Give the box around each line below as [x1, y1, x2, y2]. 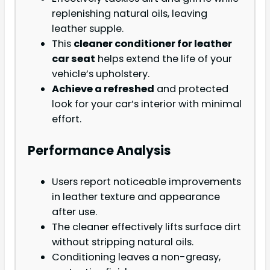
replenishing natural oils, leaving [52, 7, 207, 21]
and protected [154, 82, 228, 96]
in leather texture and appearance [52, 190, 220, 204]
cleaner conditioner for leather [74, 37, 232, 51]
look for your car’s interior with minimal [52, 97, 242, 111]
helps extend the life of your [95, 52, 232, 66]
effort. [52, 112, 81, 127]
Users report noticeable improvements [52, 175, 241, 189]
